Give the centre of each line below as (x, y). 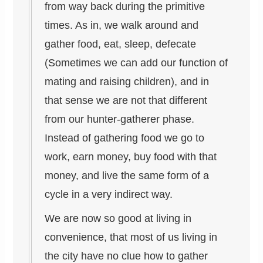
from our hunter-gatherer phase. (120, 119)
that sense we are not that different (126, 101)
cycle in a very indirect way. (109, 195)
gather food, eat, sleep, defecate (121, 44)
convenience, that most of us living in (131, 237)
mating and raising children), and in (127, 82)
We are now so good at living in (118, 219)
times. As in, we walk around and (122, 26)
